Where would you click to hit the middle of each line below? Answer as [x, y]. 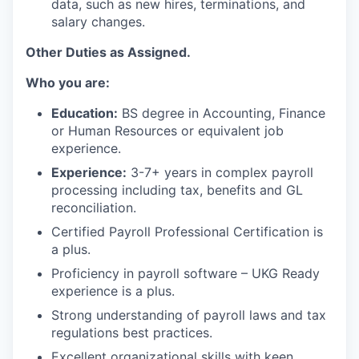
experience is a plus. [113, 291]
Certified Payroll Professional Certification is [187, 232]
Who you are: [68, 83]
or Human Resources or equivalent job [167, 131]
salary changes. [98, 22]
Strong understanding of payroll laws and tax [189, 315]
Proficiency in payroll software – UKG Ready [186, 273]
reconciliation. [94, 208]
